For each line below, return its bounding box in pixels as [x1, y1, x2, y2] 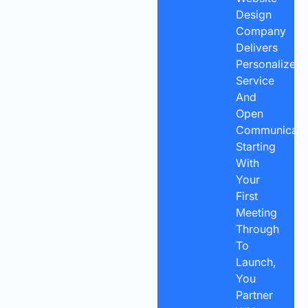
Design [235, 7, 272, 21]
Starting [235, 139, 276, 153]
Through [235, 221, 279, 236]
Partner [235, 287, 273, 302]
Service [235, 73, 274, 87]
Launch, [235, 254, 276, 269]
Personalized [235, 56, 302, 71]
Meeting [235, 205, 277, 219]
